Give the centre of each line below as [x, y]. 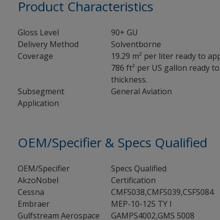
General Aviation [141, 91]
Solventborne [136, 44]
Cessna [31, 192]
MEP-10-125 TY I [141, 204]
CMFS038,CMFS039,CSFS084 [162, 192]
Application [38, 103]
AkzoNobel [38, 180]
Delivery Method [48, 44]
